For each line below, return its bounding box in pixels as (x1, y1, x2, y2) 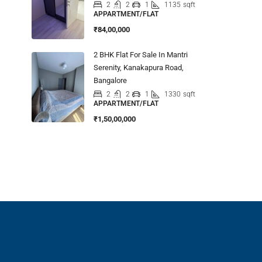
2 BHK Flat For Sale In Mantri (94, 50, 188, 59)
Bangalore (94, 75, 127, 85)
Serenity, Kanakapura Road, (94, 63, 184, 72)
